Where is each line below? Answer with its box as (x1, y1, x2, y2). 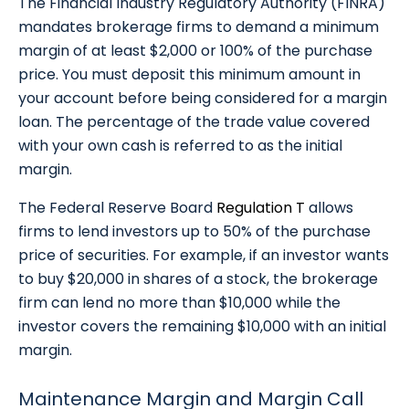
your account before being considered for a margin (18, 88, 387, 110)
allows (305, 197, 353, 219)
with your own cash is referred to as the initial (18, 135, 342, 157)
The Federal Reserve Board (18, 197, 216, 219)
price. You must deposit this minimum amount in (18, 64, 361, 86)
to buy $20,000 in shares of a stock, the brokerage (18, 268, 378, 290)
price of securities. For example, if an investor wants (18, 245, 389, 267)
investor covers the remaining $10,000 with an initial (18, 316, 386, 338)
